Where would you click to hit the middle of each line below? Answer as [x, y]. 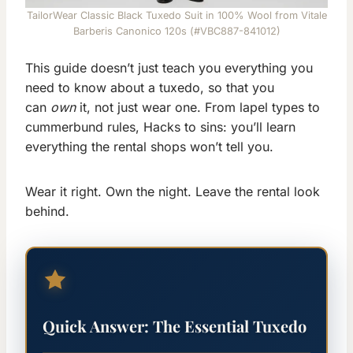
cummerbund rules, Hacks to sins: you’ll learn [160, 127]
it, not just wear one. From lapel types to [198, 108]
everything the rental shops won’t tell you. [149, 147]
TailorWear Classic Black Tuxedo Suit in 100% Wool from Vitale [176, 16]
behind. [47, 212]
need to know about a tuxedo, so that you [150, 88]
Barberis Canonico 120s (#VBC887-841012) [176, 32]
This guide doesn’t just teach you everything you [169, 68]
